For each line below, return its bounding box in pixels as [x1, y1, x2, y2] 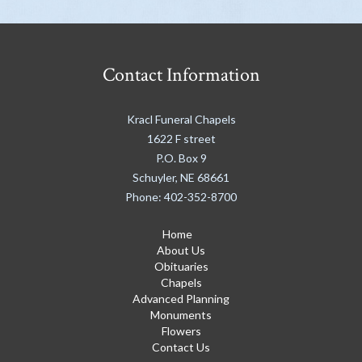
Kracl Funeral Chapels [126, 112, 236, 127]
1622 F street [146, 132, 216, 146]
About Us [157, 243, 205, 258]
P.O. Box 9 [155, 151, 207, 166]
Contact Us [152, 340, 210, 355]
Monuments [150, 308, 212, 322]
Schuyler [133, 170, 175, 185]
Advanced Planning [133, 292, 229, 306]
